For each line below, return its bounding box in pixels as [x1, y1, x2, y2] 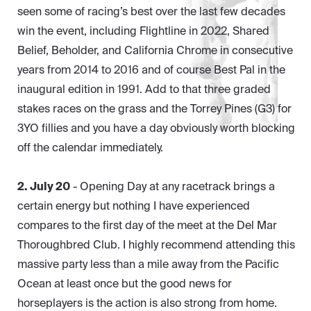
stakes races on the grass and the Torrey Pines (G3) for [17, 101, 292, 117]
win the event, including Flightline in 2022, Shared [17, 24, 269, 39]
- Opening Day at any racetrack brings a [70, 179, 275, 194]
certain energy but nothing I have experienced [17, 199, 250, 214]
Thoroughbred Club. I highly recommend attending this [17, 237, 295, 253]
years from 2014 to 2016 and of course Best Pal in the [17, 62, 285, 78]
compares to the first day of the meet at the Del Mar [17, 218, 277, 233]
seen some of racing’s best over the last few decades [17, 4, 285, 19]
